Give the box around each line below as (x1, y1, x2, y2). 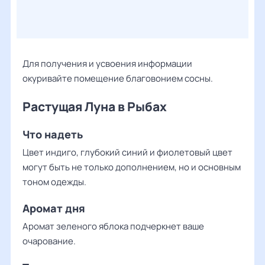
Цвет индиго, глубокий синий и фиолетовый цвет (22, 146, 232, 159)
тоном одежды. (22, 176, 86, 188)
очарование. (22, 235, 76, 247)
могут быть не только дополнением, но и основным (22, 161, 241, 173)
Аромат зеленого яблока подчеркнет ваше (22, 220, 204, 232)
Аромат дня (22, 201, 88, 215)
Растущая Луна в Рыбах (22, 98, 167, 115)
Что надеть (22, 127, 88, 141)
